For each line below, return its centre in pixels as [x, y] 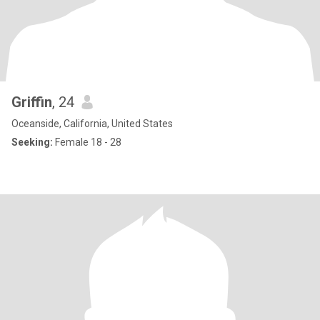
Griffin [32, 102]
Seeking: [32, 142]
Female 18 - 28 [87, 142]
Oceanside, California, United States [92, 124]
